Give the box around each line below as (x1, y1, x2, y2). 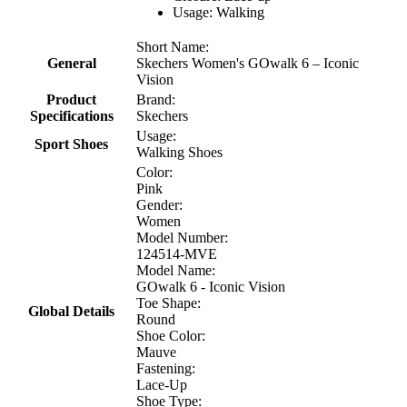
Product (46, 92, 96, 108)
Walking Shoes (136, 144, 223, 161)
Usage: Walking (173, 5, 264, 21)
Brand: (136, 92, 175, 108)
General (46, 55, 96, 72)
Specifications (29, 108, 114, 124)
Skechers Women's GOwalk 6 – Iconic (136, 55, 359, 72)
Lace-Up (136, 377, 187, 393)
